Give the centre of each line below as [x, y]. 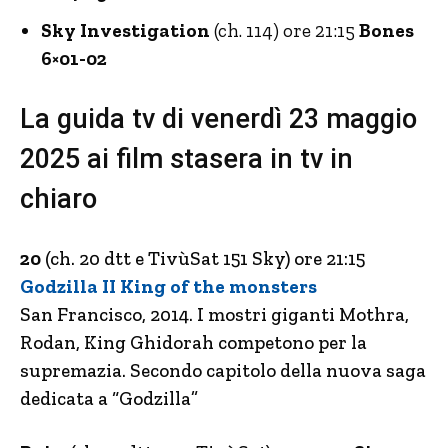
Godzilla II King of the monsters [168, 286]
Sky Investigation [125, 30]
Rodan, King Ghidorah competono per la [193, 342]
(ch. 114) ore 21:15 [284, 30]
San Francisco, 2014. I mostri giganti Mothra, [214, 314]
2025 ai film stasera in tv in [186, 159]
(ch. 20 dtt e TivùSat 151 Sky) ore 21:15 [203, 258]
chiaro [58, 199]
